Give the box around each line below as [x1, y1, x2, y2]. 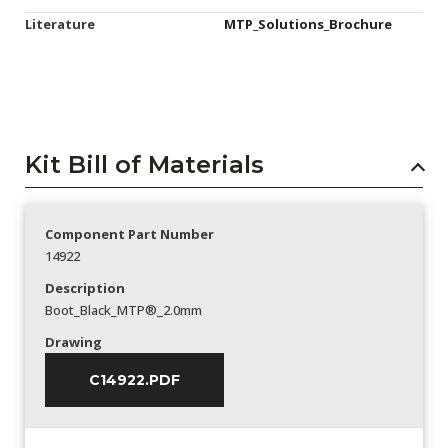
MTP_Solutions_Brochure [224, 15, 392, 33]
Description [45, 279, 125, 297]
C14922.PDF [89, 371, 180, 389]
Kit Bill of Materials [25, 150, 264, 179]
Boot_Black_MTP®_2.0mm [45, 301, 202, 319]
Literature [25, 15, 95, 33]
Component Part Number [45, 225, 214, 243]
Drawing [45, 333, 102, 351]
